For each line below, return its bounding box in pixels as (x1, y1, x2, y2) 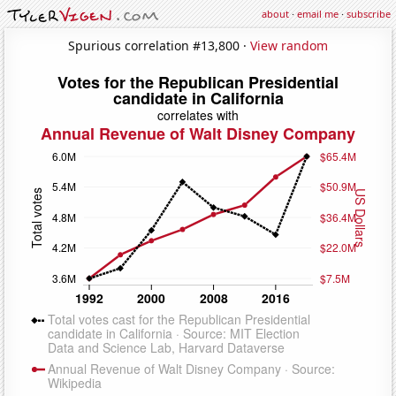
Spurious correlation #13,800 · (68, 36, 250, 54)
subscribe (346, 7, 391, 20)
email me (297, 7, 339, 20)
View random (250, 36, 328, 54)
